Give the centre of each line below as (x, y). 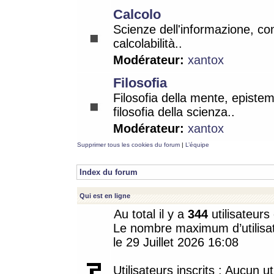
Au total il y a (151, 214)
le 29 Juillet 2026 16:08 (176, 242)
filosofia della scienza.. (174, 112)
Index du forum (109, 172)
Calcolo (137, 14)
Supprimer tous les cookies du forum (128, 145)
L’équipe (197, 145)
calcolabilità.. (148, 43)
